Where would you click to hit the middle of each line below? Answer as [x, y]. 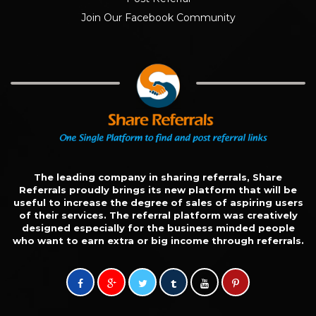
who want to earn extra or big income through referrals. [158, 240]
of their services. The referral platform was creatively [158, 215]
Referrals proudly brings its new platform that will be [158, 189]
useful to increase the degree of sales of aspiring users [158, 202]
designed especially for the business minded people [158, 227]
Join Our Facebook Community [158, 18]
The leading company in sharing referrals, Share [158, 177]
